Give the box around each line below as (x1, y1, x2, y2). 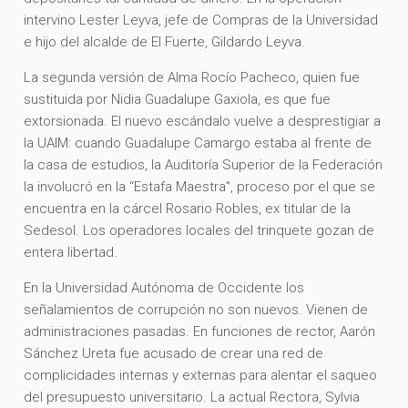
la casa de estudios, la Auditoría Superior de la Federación (24, 156, 383, 173)
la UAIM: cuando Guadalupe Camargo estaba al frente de (24, 134, 372, 151)
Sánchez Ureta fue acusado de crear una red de (24, 344, 324, 362)
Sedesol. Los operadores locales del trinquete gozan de (24, 221, 375, 239)
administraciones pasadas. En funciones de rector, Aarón (24, 322, 376, 340)
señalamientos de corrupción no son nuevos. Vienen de (24, 301, 369, 318)
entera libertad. (24, 243, 122, 260)
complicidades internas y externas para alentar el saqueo (24, 366, 378, 383)
